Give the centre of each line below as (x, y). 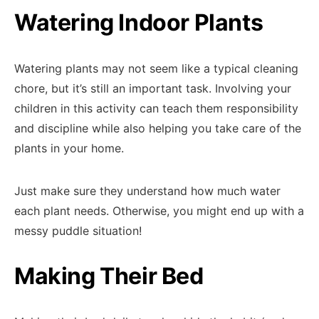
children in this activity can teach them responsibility (156, 108)
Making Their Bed (109, 276)
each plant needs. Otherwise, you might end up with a (159, 211)
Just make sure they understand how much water (147, 191)
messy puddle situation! (78, 231)
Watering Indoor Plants (139, 22)
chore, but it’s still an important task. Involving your (153, 88)
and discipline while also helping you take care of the (158, 128)
